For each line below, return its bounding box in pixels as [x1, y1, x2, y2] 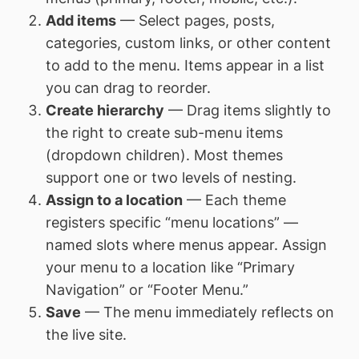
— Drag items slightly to [163, 101, 331, 119]
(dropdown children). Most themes [45, 146, 283, 163]
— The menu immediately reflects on [80, 303, 334, 321]
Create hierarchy [45, 101, 164, 119]
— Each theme [182, 191, 286, 208]
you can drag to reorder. [45, 79, 211, 96]
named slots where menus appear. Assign [45, 236, 327, 253]
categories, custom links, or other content [45, 34, 331, 51]
